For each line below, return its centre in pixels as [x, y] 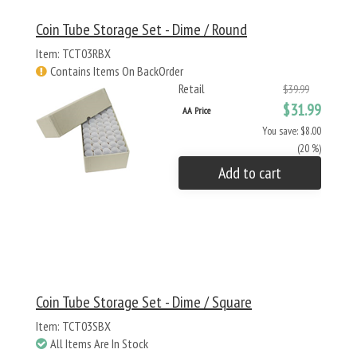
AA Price [196, 110]
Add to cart [250, 173]
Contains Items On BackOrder [117, 71]
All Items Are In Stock [99, 343]
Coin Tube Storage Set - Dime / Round [141, 29]
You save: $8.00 [292, 131]
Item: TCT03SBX [73, 326]
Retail [192, 88]
